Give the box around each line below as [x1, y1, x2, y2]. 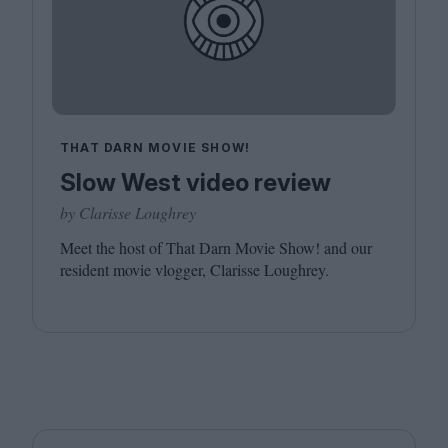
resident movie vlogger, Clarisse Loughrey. [60, 258, 329, 280]
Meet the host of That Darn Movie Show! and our [60, 236, 372, 258]
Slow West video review [60, 167, 331, 197]
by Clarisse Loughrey [60, 201, 196, 223]
